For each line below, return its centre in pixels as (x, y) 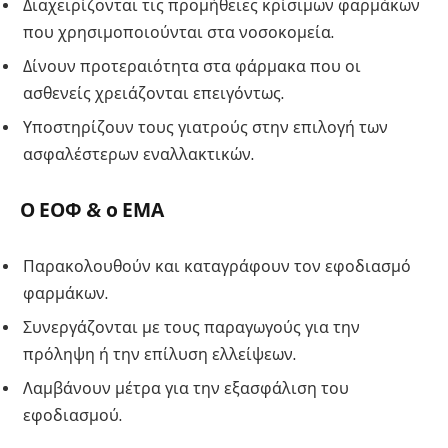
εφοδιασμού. (72, 416)
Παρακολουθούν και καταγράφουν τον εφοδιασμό (217, 267)
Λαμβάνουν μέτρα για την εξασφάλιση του (186, 389)
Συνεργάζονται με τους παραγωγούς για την (191, 328)
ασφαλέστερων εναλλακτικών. (138, 154)
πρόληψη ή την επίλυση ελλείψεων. (159, 355)
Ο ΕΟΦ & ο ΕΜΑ (92, 210)
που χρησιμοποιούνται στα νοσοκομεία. (178, 32)
